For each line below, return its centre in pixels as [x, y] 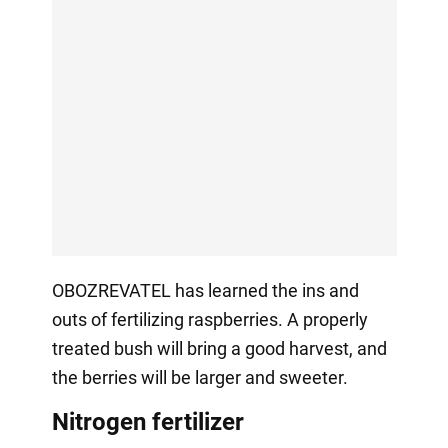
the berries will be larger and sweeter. [199, 377]
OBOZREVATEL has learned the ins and [205, 290]
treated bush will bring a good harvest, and [219, 348]
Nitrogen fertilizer [147, 421]
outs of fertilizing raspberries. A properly [209, 319]
